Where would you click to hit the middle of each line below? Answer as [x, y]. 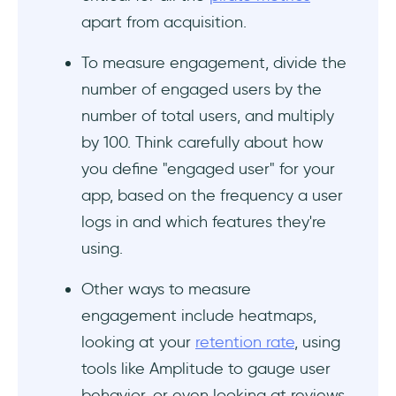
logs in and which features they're [204, 221]
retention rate [245, 342]
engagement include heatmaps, [199, 315]
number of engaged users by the [202, 89]
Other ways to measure [166, 289]
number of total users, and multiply [208, 115]
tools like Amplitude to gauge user [206, 368]
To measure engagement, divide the [214, 62]
